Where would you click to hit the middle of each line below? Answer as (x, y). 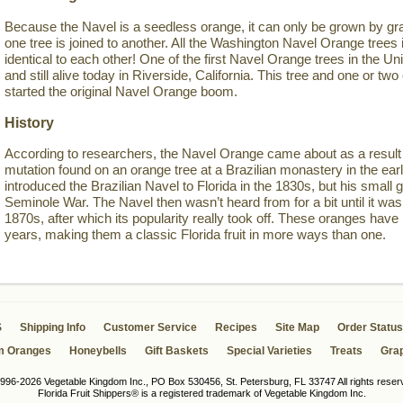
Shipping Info (53, 327)
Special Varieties (269, 351)
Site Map (297, 327)
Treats (346, 351)
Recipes (236, 327)
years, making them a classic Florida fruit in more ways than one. (195, 234)
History (29, 122)
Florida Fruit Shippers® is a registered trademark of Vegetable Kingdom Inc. (201, 393)
